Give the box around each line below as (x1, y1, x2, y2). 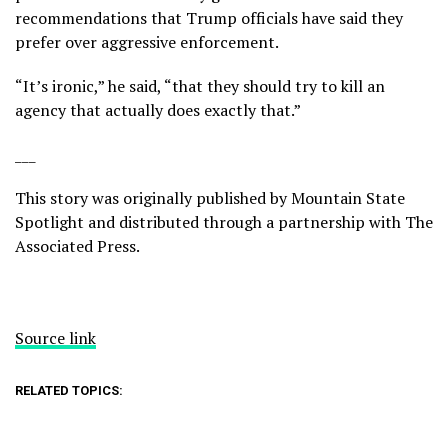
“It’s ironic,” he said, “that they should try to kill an (15, 74, 385, 97)
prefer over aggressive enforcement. (15, 30, 279, 53)
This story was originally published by (15, 186, 291, 209)
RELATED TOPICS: (15, 382, 123, 398)
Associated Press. (15, 234, 140, 257)
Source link (15, 326, 96, 349)
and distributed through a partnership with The (84, 210, 433, 233)
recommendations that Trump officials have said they (15, 6, 403, 29)
